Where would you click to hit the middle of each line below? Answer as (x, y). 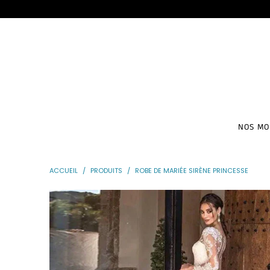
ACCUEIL (64, 171)
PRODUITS (106, 171)
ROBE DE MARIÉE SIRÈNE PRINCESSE (192, 171)
